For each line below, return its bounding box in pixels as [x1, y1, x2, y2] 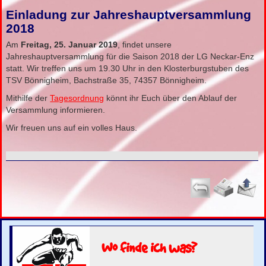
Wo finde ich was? [102, 238, 198, 256]
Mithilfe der [6, 93, 50, 103]
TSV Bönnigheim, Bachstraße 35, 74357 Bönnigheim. [6, 75, 207, 85]
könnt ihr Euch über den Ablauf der [104, 93, 237, 103]
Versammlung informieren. [6, 105, 106, 115]
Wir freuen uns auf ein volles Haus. [6, 123, 138, 133]
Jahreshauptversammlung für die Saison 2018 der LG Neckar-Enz [6, 52, 255, 62]
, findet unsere [118, 40, 172, 50]
